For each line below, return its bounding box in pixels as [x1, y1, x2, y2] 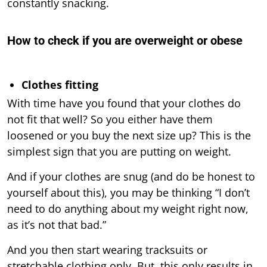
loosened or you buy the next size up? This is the [7, 128, 251, 142]
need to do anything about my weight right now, [7, 201, 249, 216]
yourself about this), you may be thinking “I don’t [7, 185, 250, 200]
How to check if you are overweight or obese [7, 33, 243, 48]
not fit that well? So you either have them [7, 111, 213, 126]
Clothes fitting [21, 77, 98, 92]
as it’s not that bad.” [7, 217, 106, 232]
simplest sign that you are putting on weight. [7, 144, 231, 159]
